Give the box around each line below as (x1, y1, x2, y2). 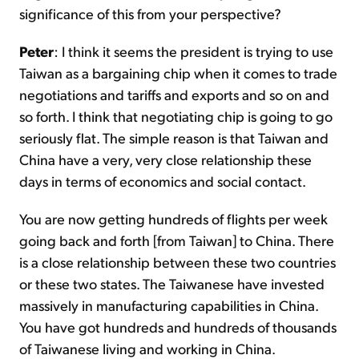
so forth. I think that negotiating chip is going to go (19, 107, 333, 126)
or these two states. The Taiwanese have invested (19, 274, 325, 293)
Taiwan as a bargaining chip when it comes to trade (19, 63, 337, 83)
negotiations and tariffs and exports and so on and (19, 85, 329, 104)
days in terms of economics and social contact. (19, 171, 306, 191)
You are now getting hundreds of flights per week (19, 209, 328, 228)
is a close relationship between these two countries (19, 252, 336, 272)
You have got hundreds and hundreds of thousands (19, 317, 337, 337)
